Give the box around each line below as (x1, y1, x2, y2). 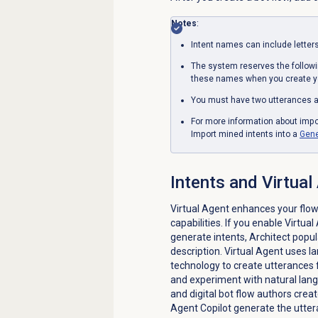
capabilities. (170, 216, 225, 229)
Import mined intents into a (190, 128, 300, 139)
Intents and (170, 172, 262, 192)
